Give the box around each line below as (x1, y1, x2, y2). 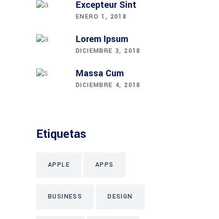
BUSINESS (48, 192, 83, 201)
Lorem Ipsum (76, 32, 128, 45)
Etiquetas (36, 126, 86, 142)
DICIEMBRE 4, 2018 (76, 80, 141, 89)
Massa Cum (76, 66, 124, 80)
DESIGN (108, 192, 133, 201)
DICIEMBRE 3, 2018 (76, 46, 141, 55)
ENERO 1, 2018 (76, 12, 127, 21)
